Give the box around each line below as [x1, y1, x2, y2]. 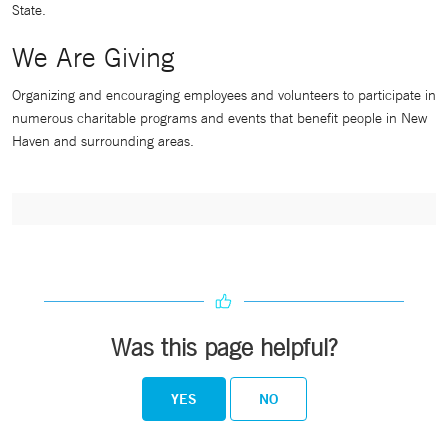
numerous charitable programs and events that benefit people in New [12, 109, 427, 127]
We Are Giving [12, 41, 175, 73]
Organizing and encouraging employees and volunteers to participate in [12, 86, 436, 104]
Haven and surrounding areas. [12, 132, 194, 150]
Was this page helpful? [111, 333, 337, 361]
